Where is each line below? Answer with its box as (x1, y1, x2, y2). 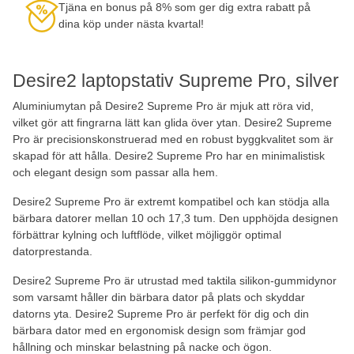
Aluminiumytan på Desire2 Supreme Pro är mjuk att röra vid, (13, 99, 314, 112)
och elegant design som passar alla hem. (13, 165, 218, 179)
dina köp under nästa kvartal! (58, 17, 204, 30)
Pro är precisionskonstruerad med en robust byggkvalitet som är (13, 132, 333, 145)
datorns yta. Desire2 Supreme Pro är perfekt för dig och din (13, 307, 309, 320)
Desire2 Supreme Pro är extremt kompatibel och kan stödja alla (13, 194, 330, 208)
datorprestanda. (13, 244, 92, 258)
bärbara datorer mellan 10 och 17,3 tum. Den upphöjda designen (13, 211, 338, 224)
